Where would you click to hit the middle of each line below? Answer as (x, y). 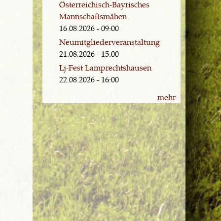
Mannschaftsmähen (93, 16)
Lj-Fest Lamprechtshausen (105, 68)
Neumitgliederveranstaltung (110, 42)
